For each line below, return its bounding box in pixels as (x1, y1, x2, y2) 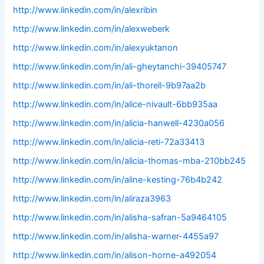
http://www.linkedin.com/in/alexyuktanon (13, 42, 179, 54)
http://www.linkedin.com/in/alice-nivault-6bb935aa (13, 99, 218, 110)
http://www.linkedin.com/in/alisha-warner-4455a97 (13, 230, 219, 242)
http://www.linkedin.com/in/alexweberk (13, 24, 170, 35)
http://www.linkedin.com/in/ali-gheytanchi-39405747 (13, 61, 227, 72)
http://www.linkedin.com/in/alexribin (13, 5, 158, 16)
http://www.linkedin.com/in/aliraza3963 (13, 193, 171, 204)
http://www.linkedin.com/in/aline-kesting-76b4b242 (13, 174, 223, 185)
